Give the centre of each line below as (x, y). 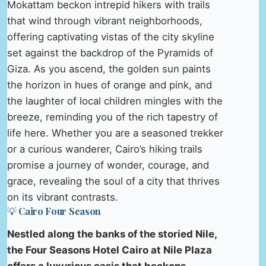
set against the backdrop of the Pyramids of (110, 53)
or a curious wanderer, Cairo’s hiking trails (105, 149)
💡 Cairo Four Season (54, 211)
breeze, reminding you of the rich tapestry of (113, 117)
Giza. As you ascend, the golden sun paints (109, 69)
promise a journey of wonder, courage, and (108, 165)
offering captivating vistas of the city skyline (111, 37)
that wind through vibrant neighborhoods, (105, 21)
